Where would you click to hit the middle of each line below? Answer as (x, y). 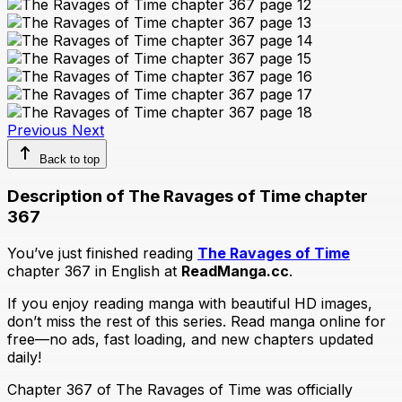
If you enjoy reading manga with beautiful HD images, (190, 303)
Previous (39, 131)
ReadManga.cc (235, 271)
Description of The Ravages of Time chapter (188, 196)
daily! (24, 357)
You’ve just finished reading (102, 253)
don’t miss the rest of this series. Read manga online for (197, 321)
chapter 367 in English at (94, 271)
